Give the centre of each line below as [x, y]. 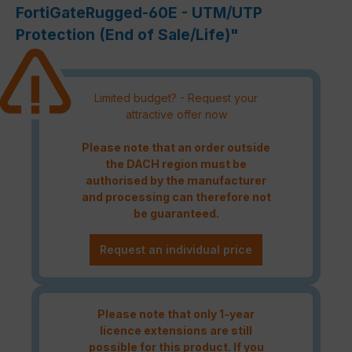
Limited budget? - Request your [176, 97]
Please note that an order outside [176, 147]
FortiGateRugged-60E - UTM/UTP [139, 12]
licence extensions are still [176, 330]
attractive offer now [176, 114]
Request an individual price [176, 249]
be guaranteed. [176, 213]
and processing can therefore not [176, 196]
